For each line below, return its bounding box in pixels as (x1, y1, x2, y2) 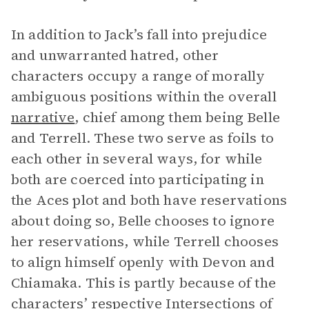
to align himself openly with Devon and (11, 252, 275, 272)
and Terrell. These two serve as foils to (11, 128, 274, 148)
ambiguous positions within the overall (11, 87, 277, 106)
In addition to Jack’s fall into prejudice (11, 25, 268, 44)
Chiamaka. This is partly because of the (11, 273, 276, 292)
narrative (11, 108, 75, 127)
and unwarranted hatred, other (11, 46, 219, 65)
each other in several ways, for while (11, 149, 263, 168)
